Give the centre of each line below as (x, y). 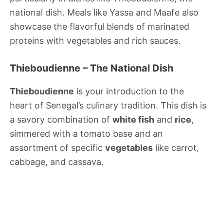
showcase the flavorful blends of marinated (100, 27)
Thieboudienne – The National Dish (91, 68)
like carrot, (176, 148)
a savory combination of (61, 120)
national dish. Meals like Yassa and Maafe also (104, 13)
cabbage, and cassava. (57, 162)
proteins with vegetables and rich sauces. (95, 41)
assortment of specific (57, 148)
